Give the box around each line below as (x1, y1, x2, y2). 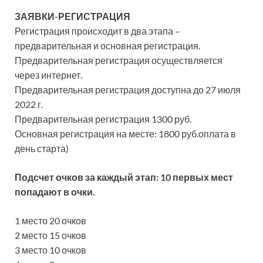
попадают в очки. (15, 186, 95, 197)
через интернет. (15, 69, 82, 80)
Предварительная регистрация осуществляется (15, 55, 222, 66)
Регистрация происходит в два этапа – (15, 25, 180, 36)
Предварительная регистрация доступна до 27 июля (15, 84, 241, 95)
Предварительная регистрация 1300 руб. (15, 113, 191, 124)
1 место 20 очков (15, 215, 86, 226)
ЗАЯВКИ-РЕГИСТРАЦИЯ (15, 11, 130, 22)
